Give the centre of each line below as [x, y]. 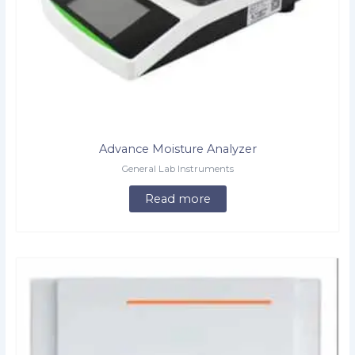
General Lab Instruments [177, 169]
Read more [177, 199]
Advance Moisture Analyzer [177, 149]
